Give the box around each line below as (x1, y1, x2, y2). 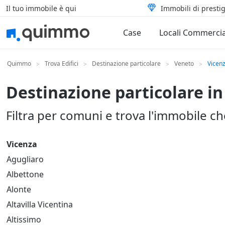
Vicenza (7, 139, 37, 150)
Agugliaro (7, 154, 44, 165)
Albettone (7, 169, 44, 180)
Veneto (174, 59, 194, 68)
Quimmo (7, 59, 31, 68)
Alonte (7, 184, 31, 195)
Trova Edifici (45, 59, 78, 68)
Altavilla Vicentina (7, 199, 73, 210)
